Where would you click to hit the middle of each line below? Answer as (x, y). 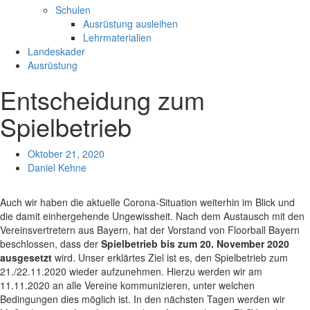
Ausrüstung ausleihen (130, 24)
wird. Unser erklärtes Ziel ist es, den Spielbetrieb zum (170, 257)
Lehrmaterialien (117, 37)
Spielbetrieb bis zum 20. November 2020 (195, 244)
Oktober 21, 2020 (66, 154)
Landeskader (56, 51)
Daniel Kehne (57, 167)
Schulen (73, 10)
